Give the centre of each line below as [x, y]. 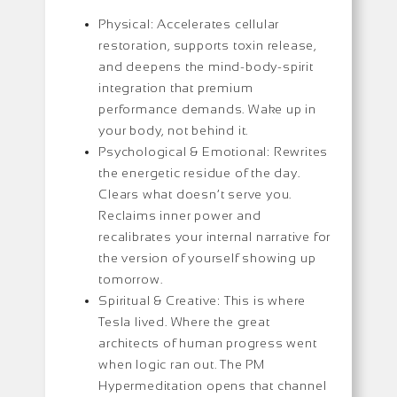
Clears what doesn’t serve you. [195, 194]
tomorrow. [131, 279]
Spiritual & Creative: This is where [202, 300]
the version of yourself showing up [207, 257]
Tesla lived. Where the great [184, 321]
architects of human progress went [208, 343]
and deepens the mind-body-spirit [206, 66]
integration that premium [176, 87]
